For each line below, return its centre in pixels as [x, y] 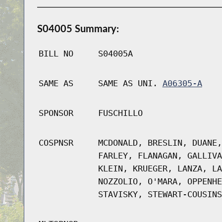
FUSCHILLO [120, 113]
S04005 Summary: [78, 28]
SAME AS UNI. [130, 83]
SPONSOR [56, 113]
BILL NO [56, 54]
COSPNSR [56, 143]
